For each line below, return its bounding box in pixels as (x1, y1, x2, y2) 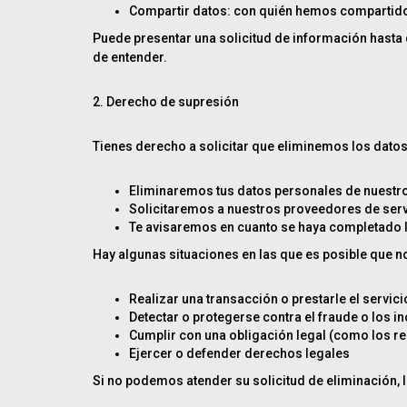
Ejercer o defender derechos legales (129, 346, 350, 361)
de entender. (93, 50, 167, 65)
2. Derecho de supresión (93, 94, 239, 109)
